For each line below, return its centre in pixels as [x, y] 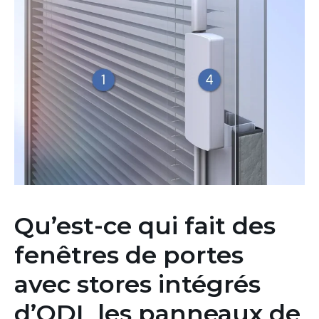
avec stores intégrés [137, 284]
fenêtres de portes [129, 255]
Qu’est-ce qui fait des [145, 225]
